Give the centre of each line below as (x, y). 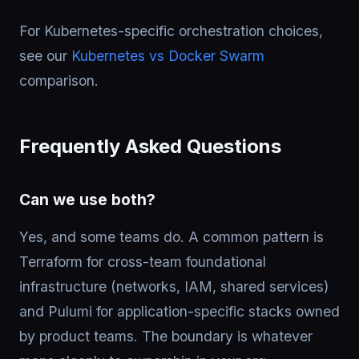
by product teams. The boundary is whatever (166, 336)
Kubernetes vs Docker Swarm (168, 56)
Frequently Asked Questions (150, 146)
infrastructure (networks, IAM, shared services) (174, 286)
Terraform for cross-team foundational (143, 262)
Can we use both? (87, 200)
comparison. (59, 81)
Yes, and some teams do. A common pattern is (171, 237)
